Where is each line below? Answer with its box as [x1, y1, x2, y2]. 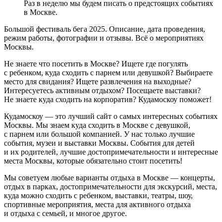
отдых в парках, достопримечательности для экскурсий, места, [4, 182, 217, 191]
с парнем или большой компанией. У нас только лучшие [4, 130, 195, 139]
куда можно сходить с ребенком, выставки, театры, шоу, [4, 191, 193, 200]
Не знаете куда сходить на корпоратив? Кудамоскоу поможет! [4, 95, 212, 104]
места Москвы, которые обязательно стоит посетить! [4, 157, 182, 166]
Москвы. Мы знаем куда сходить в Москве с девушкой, [4, 121, 190, 130]
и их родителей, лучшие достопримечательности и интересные [4, 148, 218, 157]
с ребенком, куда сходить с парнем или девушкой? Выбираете [4, 68, 213, 77]
